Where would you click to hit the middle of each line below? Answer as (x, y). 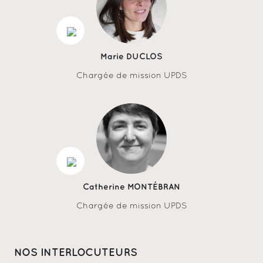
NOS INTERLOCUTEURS (76, 252)
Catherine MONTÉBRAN (131, 187)
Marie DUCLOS (131, 56)
